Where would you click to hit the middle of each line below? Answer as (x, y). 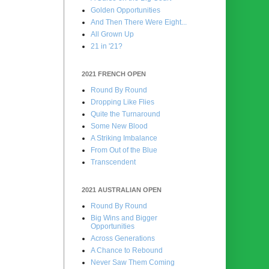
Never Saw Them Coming (133, 262)
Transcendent (113, 162)
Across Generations (123, 238)
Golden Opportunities (125, 10)
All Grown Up (112, 34)
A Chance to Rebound (127, 250)
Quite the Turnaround (125, 114)
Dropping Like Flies (122, 102)
